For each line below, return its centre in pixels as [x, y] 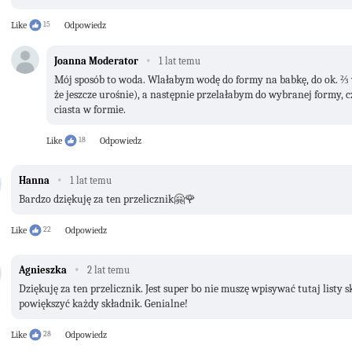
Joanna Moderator [96, 60]
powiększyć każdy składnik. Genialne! [103, 303]
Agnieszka [43, 269]
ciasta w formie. [90, 109]
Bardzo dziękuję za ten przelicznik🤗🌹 [107, 199]
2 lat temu [108, 269]
